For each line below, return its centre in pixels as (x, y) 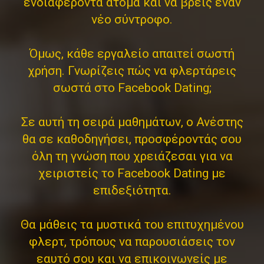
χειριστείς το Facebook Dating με (132, 173)
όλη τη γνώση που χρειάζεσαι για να (132, 156)
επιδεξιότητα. (132, 190)
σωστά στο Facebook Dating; (132, 88)
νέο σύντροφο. (132, 19)
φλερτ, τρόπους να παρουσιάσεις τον (132, 242)
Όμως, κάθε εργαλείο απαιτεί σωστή (132, 54)
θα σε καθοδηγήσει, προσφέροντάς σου (132, 139)
